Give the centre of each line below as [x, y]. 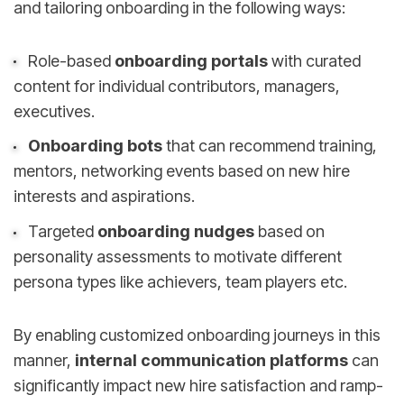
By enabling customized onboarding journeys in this [197, 335]
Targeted [62, 232]
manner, [44, 360]
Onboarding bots [95, 146]
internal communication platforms [211, 360]
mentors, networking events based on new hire [182, 171]
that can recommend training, [269, 146]
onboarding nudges [175, 232]
